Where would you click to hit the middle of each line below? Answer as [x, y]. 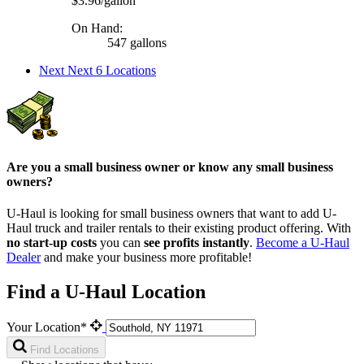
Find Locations [65, 349]
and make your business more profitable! [146, 258]
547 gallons [135, 42]
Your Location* [48, 327]
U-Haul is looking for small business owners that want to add [165, 214]
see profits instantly [197, 243]
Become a [283, 243]
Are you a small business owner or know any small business [170, 167]
